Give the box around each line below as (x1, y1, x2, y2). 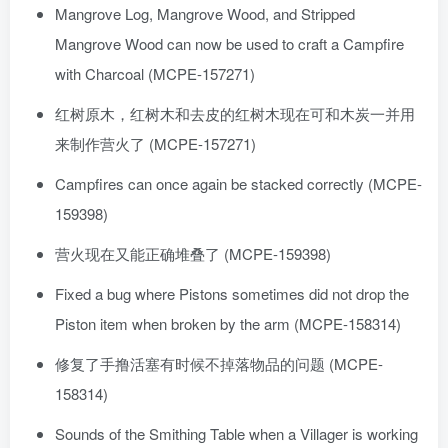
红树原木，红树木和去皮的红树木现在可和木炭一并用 (55, 103, 415, 125)
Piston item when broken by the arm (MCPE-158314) (55, 313, 401, 335)
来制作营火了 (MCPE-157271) (55, 133, 256, 155)
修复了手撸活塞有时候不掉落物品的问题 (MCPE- (55, 353, 383, 375)
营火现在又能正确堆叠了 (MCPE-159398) (55, 243, 331, 265)
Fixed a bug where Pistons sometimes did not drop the (55, 283, 409, 305)
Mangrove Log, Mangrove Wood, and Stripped (55, 3, 355, 25)
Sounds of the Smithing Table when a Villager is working (55, 423, 418, 445)
